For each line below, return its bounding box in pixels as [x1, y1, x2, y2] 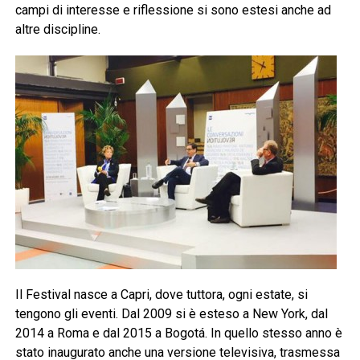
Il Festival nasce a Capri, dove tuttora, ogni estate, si [14, 287, 308, 303]
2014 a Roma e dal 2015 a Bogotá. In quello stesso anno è [14, 325, 342, 342]
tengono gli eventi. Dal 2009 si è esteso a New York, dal [14, 306, 328, 322]
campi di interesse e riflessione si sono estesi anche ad [14, 2, 331, 18]
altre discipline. [14, 22, 100, 38]
